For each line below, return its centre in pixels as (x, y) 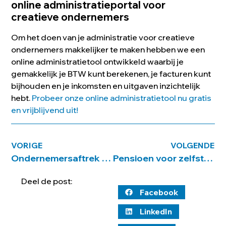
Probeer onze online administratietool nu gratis (122, 98)
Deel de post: (47, 181)
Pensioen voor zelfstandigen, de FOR (208, 158)
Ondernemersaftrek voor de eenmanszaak (107, 158)
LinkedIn (156, 212)
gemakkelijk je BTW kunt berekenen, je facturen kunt (111, 74)
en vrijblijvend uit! (45, 110)
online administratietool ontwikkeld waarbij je (98, 62)
